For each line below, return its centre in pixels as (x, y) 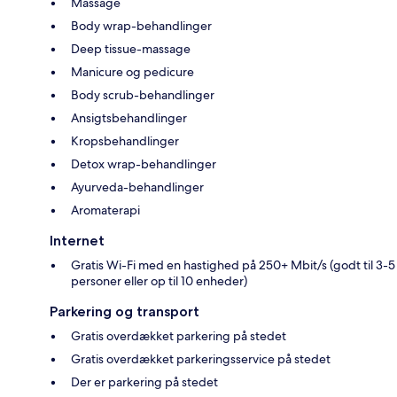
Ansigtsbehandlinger (129, 117)
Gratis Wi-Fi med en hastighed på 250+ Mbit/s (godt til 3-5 (233, 265)
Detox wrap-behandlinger (144, 163)
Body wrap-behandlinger (141, 25)
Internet (77, 240)
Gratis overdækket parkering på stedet (179, 335)
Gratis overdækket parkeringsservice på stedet (201, 358)
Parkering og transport (125, 311)
